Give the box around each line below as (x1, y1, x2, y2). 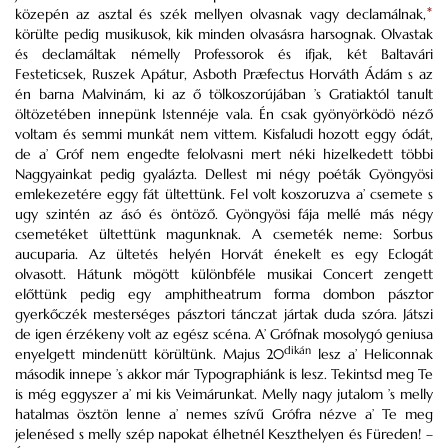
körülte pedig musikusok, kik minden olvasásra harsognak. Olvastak (15, 25, 433, 43)
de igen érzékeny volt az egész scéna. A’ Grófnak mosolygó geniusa (15, 325, 433, 343)
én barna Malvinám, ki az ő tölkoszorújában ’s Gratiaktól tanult (15, 85, 433, 103)
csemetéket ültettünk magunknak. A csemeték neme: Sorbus (15, 225, 433, 243)
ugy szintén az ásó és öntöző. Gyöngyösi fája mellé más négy (15, 205, 433, 223)
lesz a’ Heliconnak (311, 345, 434, 363)
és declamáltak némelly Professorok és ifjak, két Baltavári (15, 45, 433, 63)
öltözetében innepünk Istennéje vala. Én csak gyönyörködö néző (15, 105, 433, 123)
